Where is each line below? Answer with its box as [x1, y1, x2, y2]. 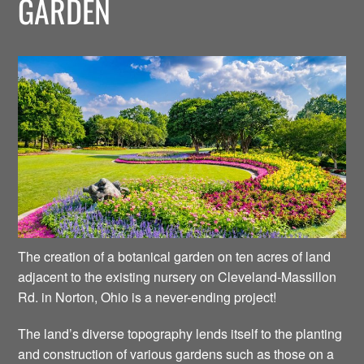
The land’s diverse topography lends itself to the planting [18, 323, 343, 343]
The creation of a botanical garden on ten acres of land [18, 247, 331, 266]
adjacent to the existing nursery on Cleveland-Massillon [18, 267, 337, 287]
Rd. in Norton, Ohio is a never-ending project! [18, 288, 277, 307]
